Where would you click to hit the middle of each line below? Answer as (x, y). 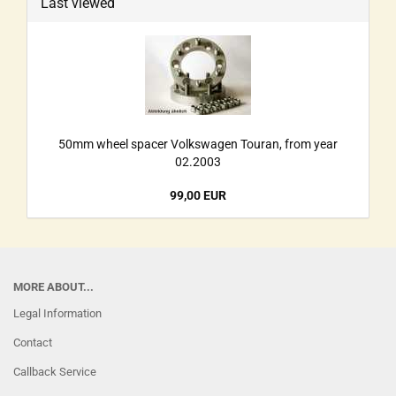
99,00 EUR (198, 195)
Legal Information (57, 313)
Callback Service (55, 372)
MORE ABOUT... (53, 287)
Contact (33, 343)
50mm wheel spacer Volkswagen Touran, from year (198, 144)
